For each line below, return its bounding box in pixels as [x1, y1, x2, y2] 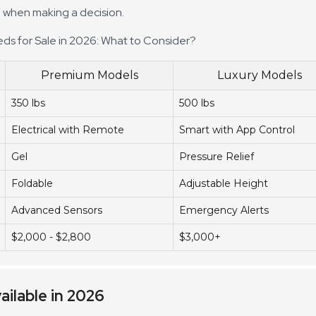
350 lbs [11, 97, 45, 109]
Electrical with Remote [11, 123, 124, 136]
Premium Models [40, 68, 138, 82]
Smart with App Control [179, 123, 295, 136]
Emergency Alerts [179, 204, 269, 217]
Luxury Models [217, 68, 302, 82]
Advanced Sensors [11, 204, 102, 217]
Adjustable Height [179, 177, 268, 190]
